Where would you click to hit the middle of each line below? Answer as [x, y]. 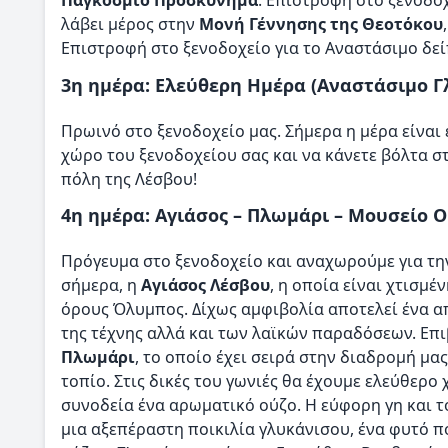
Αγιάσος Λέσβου [205, 285]
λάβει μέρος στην [130, 24]
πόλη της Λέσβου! [129, 178]
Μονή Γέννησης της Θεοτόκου [321, 24]
